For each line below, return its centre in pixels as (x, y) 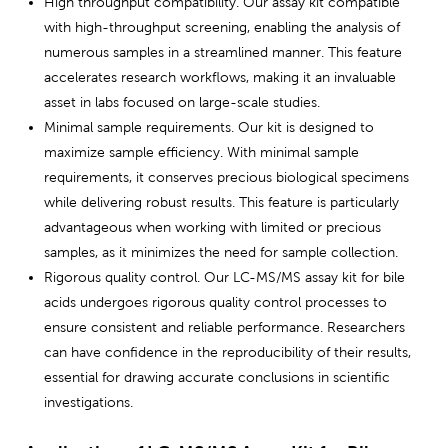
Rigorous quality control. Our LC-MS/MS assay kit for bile (224, 276)
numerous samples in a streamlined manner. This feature (223, 51)
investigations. (88, 401)
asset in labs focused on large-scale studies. (182, 101)
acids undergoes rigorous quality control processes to (215, 301)
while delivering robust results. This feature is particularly (221, 201)
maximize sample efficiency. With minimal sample (201, 151)
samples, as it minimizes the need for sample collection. (221, 251)
